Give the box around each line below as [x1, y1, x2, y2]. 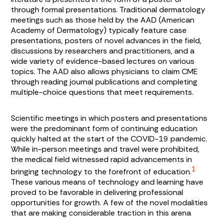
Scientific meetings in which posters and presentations [11, 113, 208, 124]
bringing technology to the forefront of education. [11, 166, 192, 177]
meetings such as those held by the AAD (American [11, 15, 195, 26]
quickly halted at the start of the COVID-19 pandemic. [11, 134, 208, 144]
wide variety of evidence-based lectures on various [11, 56, 195, 67]
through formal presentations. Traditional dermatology [11, 4, 206, 15]
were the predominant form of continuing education [11, 123, 198, 134]
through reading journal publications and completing [11, 77, 198, 87]
